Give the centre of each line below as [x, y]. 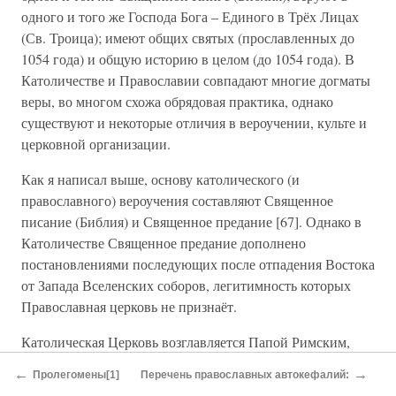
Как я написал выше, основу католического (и [160, 179]
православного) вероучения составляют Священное [177, 200]
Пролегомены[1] [76, 374]
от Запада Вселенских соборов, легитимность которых [186, 285]
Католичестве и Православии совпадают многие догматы [196, 80]
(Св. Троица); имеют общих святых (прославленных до [188, 38]
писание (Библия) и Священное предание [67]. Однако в [191, 221]
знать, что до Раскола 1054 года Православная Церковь [187, 384]
